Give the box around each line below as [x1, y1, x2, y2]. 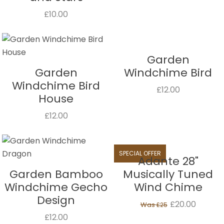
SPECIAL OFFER [119, 149, 161, 157]
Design [37, 192, 75, 208]
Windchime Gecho [4, 179, 107, 195]
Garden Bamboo [9, 166, 103, 182]
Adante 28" [137, 153, 198, 169]
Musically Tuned [123, 166, 213, 182]
